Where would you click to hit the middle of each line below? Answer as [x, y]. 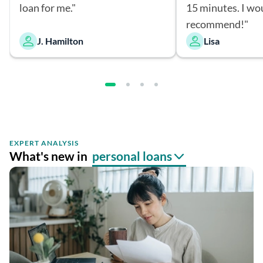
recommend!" [217, 24]
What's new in [48, 156]
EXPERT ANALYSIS [44, 143]
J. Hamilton [60, 41]
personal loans [132, 156]
